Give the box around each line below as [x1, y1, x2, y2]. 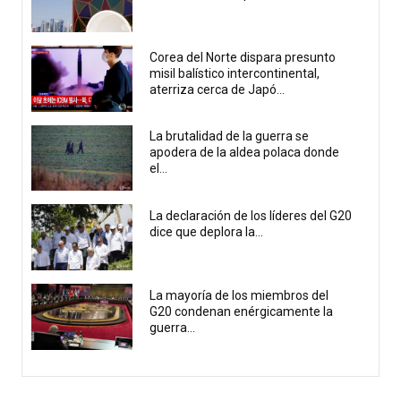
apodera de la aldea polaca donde [149, 145, 340, 160]
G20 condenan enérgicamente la [149, 303, 334, 319]
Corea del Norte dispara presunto [149, 49, 337, 64]
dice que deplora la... [149, 225, 264, 240]
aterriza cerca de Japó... [149, 81, 286, 97]
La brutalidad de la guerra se [149, 129, 310, 144]
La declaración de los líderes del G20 [149, 209, 353, 224]
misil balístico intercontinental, [149, 65, 320, 81]
